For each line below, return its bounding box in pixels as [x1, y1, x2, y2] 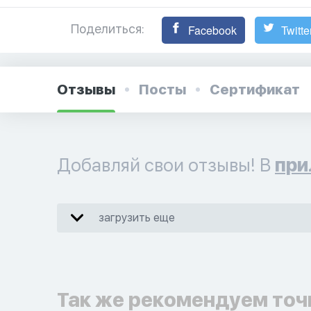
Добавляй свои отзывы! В [57, 153, 275, 176]
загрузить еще [99, 210, 175, 224]
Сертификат [210, 81, 300, 98]
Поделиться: [71, 22, 144, 36]
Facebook [185, 22, 237, 38]
